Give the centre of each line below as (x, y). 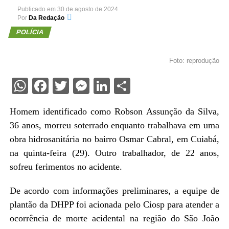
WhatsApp (65, 86)
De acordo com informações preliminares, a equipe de (114, 191)
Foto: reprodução (194, 61)
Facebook (82, 86)
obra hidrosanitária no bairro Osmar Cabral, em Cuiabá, (114, 139)
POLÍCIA (30, 32)
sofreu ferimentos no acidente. (66, 167)
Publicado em (36, 9)
